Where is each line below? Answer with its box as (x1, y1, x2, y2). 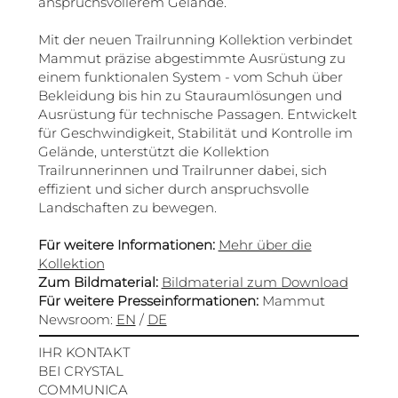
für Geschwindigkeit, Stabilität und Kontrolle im (37, 123, 353, 141)
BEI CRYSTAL (37, 362, 123, 379)
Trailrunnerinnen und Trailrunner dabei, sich (37, 161, 327, 179)
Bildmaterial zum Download (161, 273, 348, 291)
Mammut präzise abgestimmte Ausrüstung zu (37, 49, 346, 67)
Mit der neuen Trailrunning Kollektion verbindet (37, 30, 353, 48)
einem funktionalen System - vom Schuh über (37, 68, 343, 85)
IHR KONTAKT (37, 343, 130, 361)
